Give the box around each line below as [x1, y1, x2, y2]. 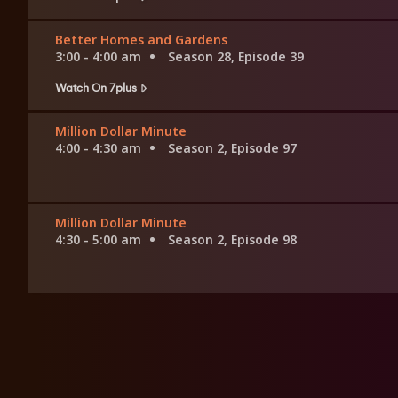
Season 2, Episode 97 [168, 139, 297, 157]
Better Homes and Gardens [55, 31, 227, 49]
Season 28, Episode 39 [168, 48, 304, 66]
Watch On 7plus [55, 78, 137, 96]
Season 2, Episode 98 [168, 231, 297, 249]
